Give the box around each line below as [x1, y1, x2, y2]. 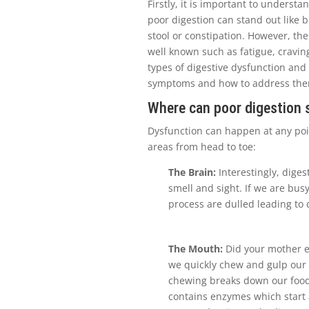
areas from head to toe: [148, 139, 257, 153]
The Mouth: [168, 241, 223, 255]
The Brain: [168, 165, 217, 179]
